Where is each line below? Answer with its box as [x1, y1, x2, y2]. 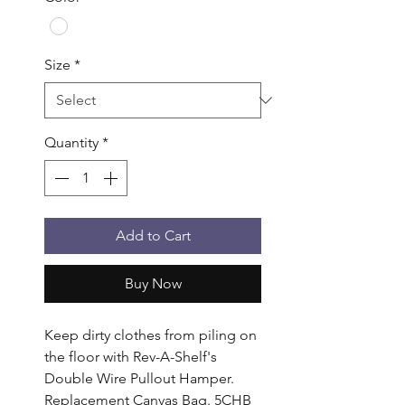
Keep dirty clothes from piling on [44, 325, 257, 344]
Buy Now [124, 274, 182, 292]
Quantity [44, 133, 99, 151]
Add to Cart [115, 226, 191, 244]
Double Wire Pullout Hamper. [44, 369, 234, 387]
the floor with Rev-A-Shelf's [44, 347, 217, 365]
